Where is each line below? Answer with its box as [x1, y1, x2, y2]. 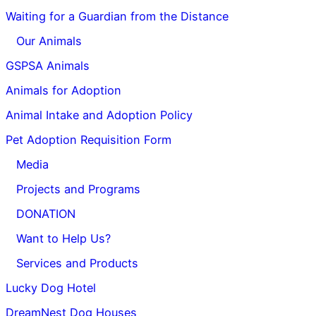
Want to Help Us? [16, 231, 111, 245]
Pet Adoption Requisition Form [6, 132, 171, 147]
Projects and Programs [16, 181, 140, 196]
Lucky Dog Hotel [6, 280, 96, 295]
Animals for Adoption [6, 83, 121, 97]
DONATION [16, 206, 75, 221]
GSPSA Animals [6, 58, 90, 73]
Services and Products [16, 255, 138, 270]
